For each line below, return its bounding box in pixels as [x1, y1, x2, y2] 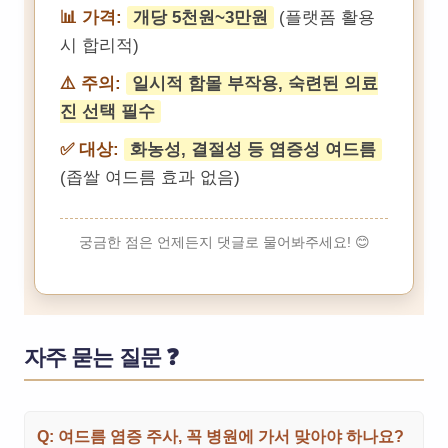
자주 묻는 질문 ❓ [24, 345, 179, 371]
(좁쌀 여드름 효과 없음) [60, 168, 240, 188]
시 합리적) [60, 36, 139, 56]
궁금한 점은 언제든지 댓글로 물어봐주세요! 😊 [78, 234, 370, 251]
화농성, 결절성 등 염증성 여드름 [130, 140, 376, 160]
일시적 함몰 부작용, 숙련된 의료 [132, 74, 378, 94]
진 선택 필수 [60, 102, 155, 122]
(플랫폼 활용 [274, 8, 375, 28]
